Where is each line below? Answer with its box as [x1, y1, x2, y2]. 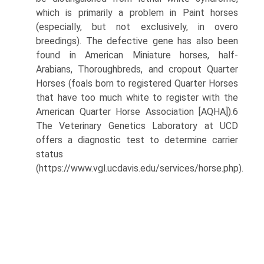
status [36, 148, 63, 160]
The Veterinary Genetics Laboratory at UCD [36, 120, 238, 131]
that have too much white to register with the [36, 91, 238, 103]
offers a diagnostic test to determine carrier [36, 134, 238, 146]
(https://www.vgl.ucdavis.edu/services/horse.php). [36, 162, 243, 174]
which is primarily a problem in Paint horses [36, 6, 238, 18]
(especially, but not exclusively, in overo [36, 21, 238, 32]
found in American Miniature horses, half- [36, 49, 238, 61]
